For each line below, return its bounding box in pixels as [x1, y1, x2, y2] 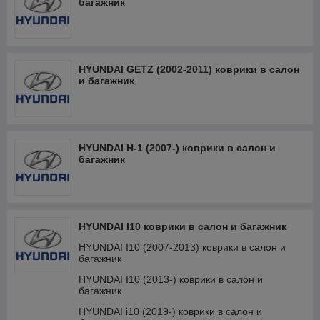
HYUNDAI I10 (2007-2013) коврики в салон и [79, 241, 286, 253]
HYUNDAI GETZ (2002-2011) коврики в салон [79, 64, 299, 75]
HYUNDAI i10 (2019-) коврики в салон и [79, 306, 262, 317]
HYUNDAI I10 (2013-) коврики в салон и [79, 274, 263, 285]
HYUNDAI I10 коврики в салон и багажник [79, 221, 286, 232]
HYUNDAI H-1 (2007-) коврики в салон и [79, 142, 276, 154]
